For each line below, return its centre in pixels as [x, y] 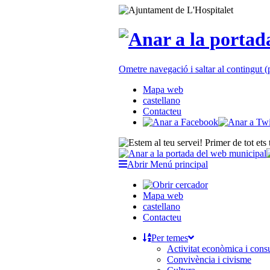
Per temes [170, 237]
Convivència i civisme [209, 259]
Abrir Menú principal [168, 164]
